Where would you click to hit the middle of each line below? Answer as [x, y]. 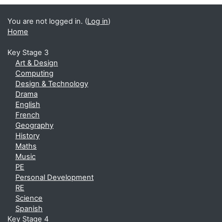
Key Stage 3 [28, 53]
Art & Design [37, 63]
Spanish [29, 209]
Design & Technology [52, 84]
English [28, 105]
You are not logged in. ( [47, 21]
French [28, 115]
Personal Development [55, 177]
